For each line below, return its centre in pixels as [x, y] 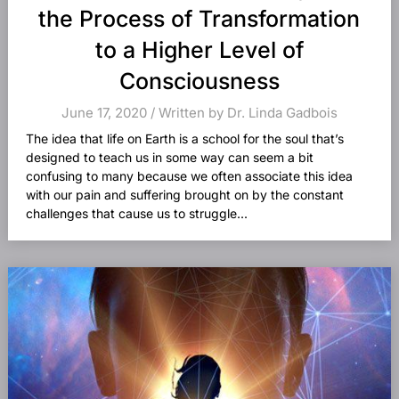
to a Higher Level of [199, 50]
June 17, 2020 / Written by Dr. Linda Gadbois [199, 113]
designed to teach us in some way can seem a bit [169, 157]
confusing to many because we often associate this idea [189, 176]
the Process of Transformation [199, 19]
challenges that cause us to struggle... [136, 213]
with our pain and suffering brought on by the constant [184, 195]
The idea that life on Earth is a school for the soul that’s [184, 138]
